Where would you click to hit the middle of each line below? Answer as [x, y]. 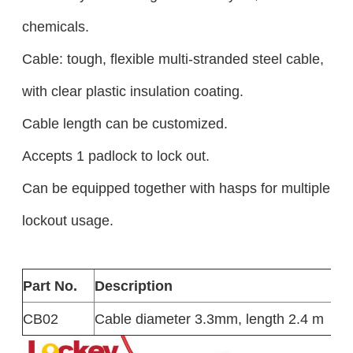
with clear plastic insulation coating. [132, 91]
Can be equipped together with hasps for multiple [176, 188]
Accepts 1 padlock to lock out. [115, 156]
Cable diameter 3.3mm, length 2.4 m [209, 319]
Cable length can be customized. [124, 124]
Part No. [50, 286]
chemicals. [55, 27]
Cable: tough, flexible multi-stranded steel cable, [173, 59]
